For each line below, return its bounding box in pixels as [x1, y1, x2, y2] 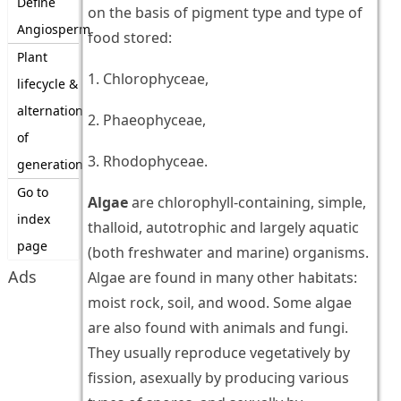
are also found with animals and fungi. [87, 318, 348, 338]
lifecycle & [16, 75, 78, 92]
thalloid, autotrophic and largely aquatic [87, 218, 359, 238]
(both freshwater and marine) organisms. [87, 243, 369, 263]
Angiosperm [16, 21, 90, 38]
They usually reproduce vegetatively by [87, 343, 350, 363]
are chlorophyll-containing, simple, [127, 192, 366, 213]
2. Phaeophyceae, [87, 110, 206, 131]
